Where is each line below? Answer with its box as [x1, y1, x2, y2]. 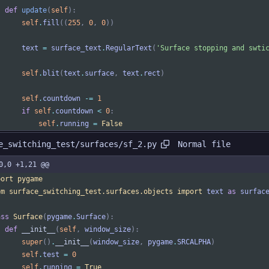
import [177, 187, 202, 196]
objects [144, 187, 173, 196]
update [22, 6, 47, 15]
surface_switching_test [9, 187, 101, 196]
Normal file [178, 139, 231, 149]
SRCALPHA [177, 238, 211, 247]
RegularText [106, 44, 152, 53]
